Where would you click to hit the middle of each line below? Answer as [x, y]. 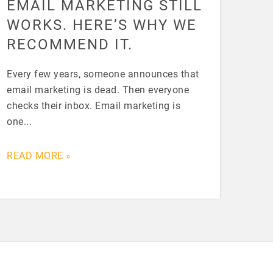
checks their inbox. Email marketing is [94, 105]
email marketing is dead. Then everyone [98, 89]
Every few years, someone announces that [103, 73]
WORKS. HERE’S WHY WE [102, 24]
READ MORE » [39, 155]
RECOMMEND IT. [70, 44]
